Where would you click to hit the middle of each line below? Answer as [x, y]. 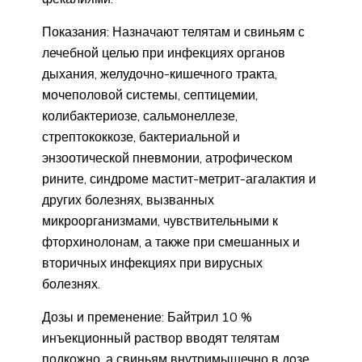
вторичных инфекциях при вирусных [152, 262]
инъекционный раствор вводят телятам [161, 337]
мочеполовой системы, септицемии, [150, 94]
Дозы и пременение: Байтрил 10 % [147, 316]
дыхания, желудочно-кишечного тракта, [160, 73]
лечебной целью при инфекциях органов [164, 52]
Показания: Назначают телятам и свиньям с [173, 31]
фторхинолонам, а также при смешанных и [171, 241]
